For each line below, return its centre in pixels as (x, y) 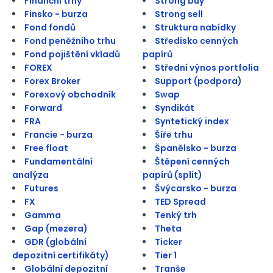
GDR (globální (55, 242)
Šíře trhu (174, 134)
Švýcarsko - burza (196, 188)
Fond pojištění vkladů (72, 54)
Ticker (168, 242)
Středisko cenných (197, 41)
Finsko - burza (56, 14)
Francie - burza (58, 134)
